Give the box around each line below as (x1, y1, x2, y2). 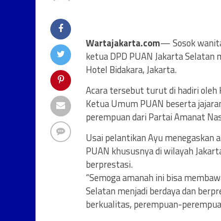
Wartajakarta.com (86, 36, 160, 50)
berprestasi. (86, 157, 133, 171)
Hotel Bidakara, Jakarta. (86, 63, 177, 76)
